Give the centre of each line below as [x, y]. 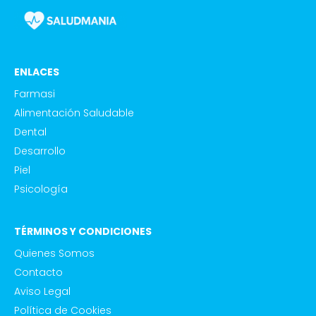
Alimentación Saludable [74, 113]
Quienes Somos [54, 253]
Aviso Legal [42, 291]
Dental [30, 132]
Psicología [41, 189]
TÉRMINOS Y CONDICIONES [83, 231]
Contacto [38, 272]
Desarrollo [40, 151]
